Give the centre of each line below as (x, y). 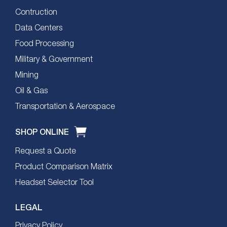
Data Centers (39, 28)
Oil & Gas (31, 91)
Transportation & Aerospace (65, 107)
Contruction (36, 12)
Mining (27, 75)
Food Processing (45, 44)
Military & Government (54, 60)
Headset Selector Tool (54, 183)
